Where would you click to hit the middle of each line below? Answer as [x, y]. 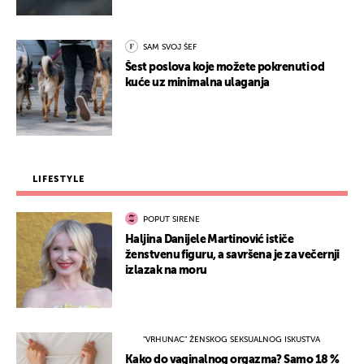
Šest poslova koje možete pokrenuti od [225, 68]
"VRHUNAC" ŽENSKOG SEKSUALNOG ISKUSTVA [232, 340]
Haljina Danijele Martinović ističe [209, 240]
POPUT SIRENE [171, 220]
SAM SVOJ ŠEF [170, 48]
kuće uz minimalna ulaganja [197, 83]
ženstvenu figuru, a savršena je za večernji [232, 256]
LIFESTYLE [58, 180]
